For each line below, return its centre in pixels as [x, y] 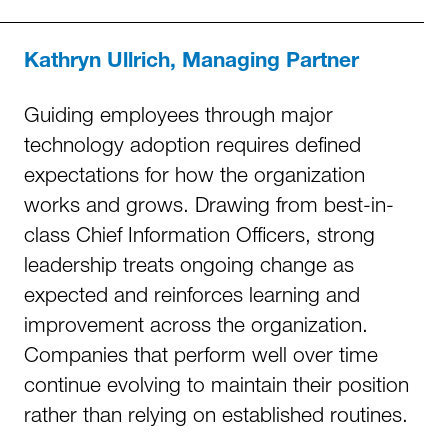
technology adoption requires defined [192, 144]
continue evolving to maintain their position [216, 384]
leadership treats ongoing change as [189, 264]
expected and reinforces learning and [192, 294]
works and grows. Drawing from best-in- [209, 204]
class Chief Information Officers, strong [199, 234]
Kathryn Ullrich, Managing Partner [191, 62]
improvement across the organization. [196, 324]
